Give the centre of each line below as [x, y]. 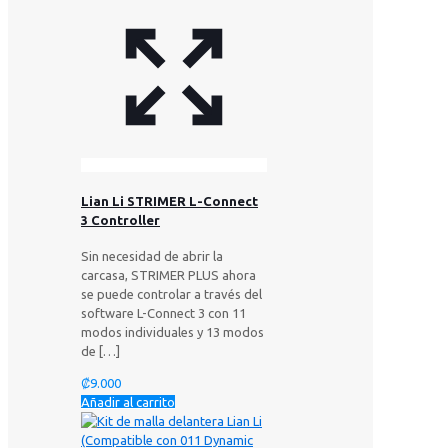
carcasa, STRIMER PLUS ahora [168, 275]
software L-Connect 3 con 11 [163, 313]
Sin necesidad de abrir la [152, 256]
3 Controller [120, 220]
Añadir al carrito [128, 402]
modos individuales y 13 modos [172, 332]
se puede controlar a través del [171, 294]
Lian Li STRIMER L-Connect [169, 201]
